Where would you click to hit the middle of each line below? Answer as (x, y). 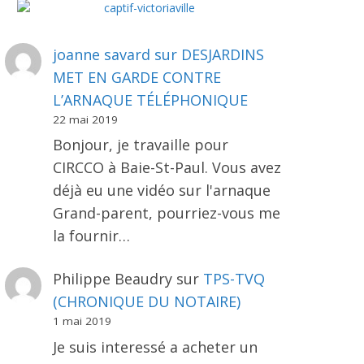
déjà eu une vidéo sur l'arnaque (161, 191)
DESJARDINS (222, 54)
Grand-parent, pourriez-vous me (166, 213)
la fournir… (91, 236)
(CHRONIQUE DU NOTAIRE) (146, 302)
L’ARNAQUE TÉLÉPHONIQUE (150, 100)
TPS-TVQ (234, 279)
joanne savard (101, 54)
